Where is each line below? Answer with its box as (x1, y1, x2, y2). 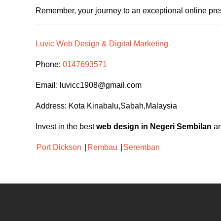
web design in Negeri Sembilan (96, 122, 212, 131)
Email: (36, 81, 60, 90)
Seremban (123, 143, 160, 152)
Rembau (87, 143, 117, 152)
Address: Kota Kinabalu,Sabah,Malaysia (36, 102, 177, 110)
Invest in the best (36, 122, 96, 131)
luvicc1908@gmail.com (60, 81, 142, 90)
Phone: (36, 60, 63, 69)
